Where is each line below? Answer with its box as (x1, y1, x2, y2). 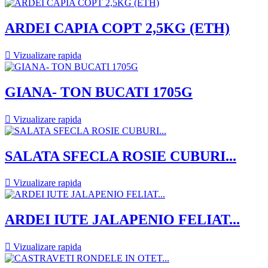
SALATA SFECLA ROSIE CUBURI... (5, 148, 236, 164)
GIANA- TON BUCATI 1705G (5, 84, 193, 100)
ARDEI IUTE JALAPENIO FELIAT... (5, 212, 240, 228)
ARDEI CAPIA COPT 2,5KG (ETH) (5, 20, 230, 36)
